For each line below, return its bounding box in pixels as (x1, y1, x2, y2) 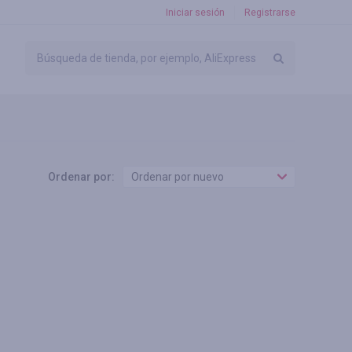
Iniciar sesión (166, 7, 225, 18)
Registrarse (244, 7, 295, 18)
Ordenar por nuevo (131, 170, 224, 183)
